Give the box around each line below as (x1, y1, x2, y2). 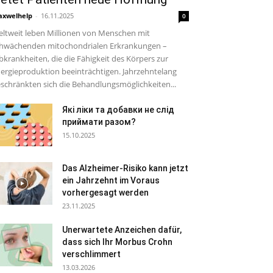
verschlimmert (62, 249, 121, 259)
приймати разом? (62, 117, 136, 127)
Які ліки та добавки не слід (62, 105, 174, 115)
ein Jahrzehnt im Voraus (62, 175, 160, 185)
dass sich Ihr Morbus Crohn (62, 237, 172, 247)
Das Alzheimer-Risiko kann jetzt (62, 163, 188, 173)
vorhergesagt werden (62, 188, 149, 197)
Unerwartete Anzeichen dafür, (62, 225, 182, 235)
